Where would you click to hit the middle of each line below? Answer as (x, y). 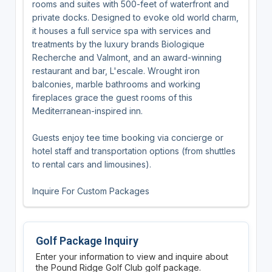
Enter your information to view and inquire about (132, 256)
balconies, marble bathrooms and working (116, 84)
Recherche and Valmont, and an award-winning (127, 57)
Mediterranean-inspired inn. (87, 110)
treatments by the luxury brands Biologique (118, 44)
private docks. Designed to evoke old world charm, (135, 17)
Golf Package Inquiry (87, 240)
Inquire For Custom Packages (90, 191)
